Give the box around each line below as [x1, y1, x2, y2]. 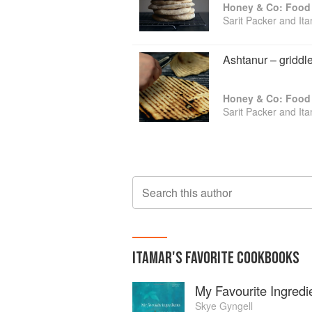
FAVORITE [185, 248, 234, 268]
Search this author [142, 185, 232, 201]
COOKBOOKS [234, 248, 299, 268]
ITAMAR [132, 248, 172, 268]
